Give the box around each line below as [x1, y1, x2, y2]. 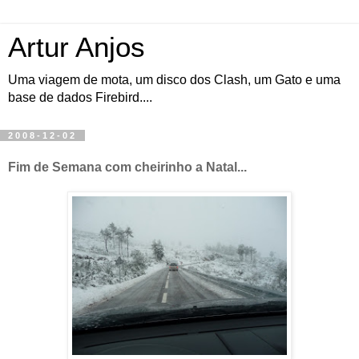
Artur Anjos [8, 32, 145, 63]
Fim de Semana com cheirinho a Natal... [8, 159, 247, 174]
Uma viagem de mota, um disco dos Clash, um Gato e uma [8, 73, 341, 87]
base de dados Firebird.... [8, 91, 152, 104]
